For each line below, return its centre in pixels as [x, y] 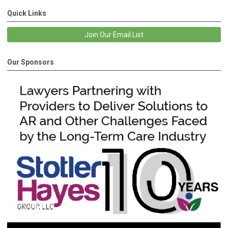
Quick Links [27, 13]
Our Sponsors [31, 62]
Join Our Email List [114, 34]
